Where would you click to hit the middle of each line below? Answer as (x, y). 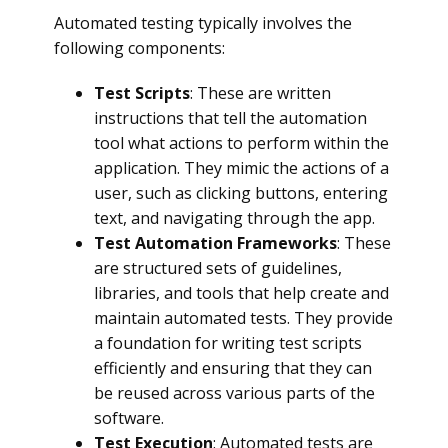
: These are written (260, 93)
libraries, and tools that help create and (241, 293)
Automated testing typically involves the (203, 23)
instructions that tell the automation (230, 118)
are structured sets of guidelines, (218, 268)
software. (129, 418)
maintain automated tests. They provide (243, 318)
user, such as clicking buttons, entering (241, 193)
